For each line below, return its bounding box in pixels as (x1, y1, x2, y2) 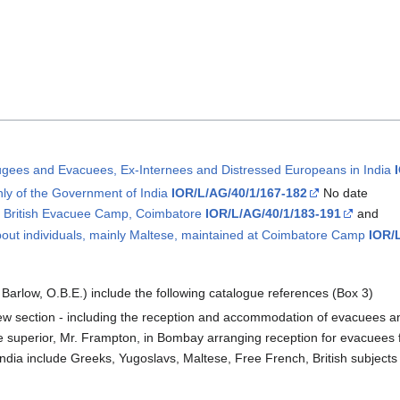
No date (319, 185, 368, 200)
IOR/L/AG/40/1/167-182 (171, 185, 307, 200)
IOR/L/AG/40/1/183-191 (204, 206, 341, 221)
